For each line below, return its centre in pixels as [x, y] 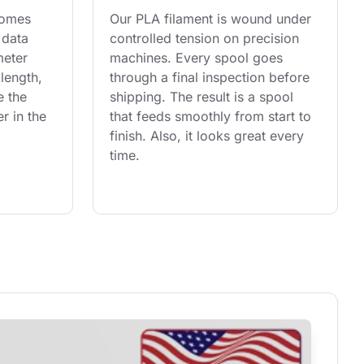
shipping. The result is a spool [204, 97]
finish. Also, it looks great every [209, 136]
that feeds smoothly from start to [212, 117]
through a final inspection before [212, 78]
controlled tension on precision [206, 39]
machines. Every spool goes [198, 58]
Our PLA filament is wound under [212, 19]
